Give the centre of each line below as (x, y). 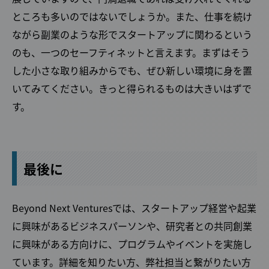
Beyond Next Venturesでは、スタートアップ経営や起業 (134, 207)
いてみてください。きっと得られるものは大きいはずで (132, 88)
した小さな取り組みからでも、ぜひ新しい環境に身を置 (132, 70)
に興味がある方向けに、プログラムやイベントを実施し (132, 243)
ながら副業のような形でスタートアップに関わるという (132, 34)
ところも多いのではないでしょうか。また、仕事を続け (132, 16)
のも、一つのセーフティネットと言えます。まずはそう (131, 52)
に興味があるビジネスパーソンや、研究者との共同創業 (132, 225)
